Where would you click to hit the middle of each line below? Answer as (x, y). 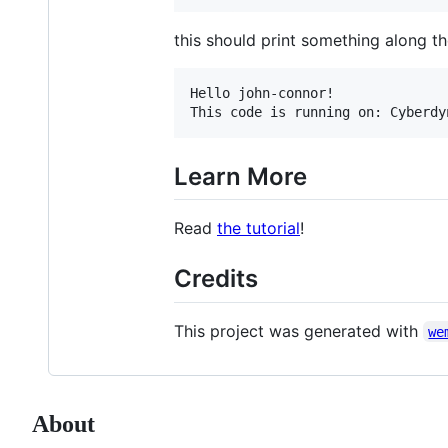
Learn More (240, 177)
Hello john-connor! (262, 93)
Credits (216, 279)
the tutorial (258, 228)
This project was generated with (298, 330)
